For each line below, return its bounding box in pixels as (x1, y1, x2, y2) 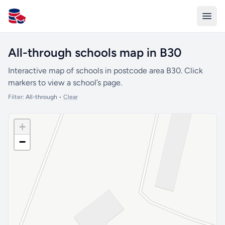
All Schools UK (8, 16, 60, 26)
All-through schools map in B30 (8, 45, 181, 60)
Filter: (8, 93, 26, 100)
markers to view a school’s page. (8, 78, 122, 87)
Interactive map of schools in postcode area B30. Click (8, 66, 203, 75)
